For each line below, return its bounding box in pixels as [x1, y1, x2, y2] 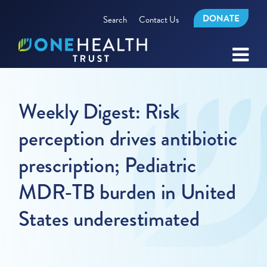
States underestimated [18, 204, 200, 234]
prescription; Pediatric [18, 150, 196, 181]
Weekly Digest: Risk [18, 97, 180, 127]
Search [103, 13, 127, 26]
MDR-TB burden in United [18, 177, 236, 207]
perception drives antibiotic [18, 123, 237, 154]
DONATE [202, 12, 240, 25]
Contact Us [138, 13, 179, 26]
